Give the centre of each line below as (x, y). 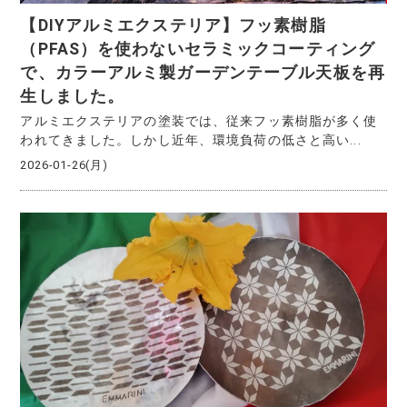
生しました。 (73, 97)
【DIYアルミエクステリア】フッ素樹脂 (173, 26)
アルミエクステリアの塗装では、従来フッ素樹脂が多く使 (199, 120)
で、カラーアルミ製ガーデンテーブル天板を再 (203, 73)
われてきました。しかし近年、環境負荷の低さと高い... (191, 139)
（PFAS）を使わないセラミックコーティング (198, 50)
